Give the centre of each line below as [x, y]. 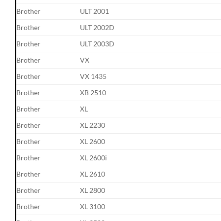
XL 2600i [94, 157]
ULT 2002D [97, 27]
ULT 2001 [95, 11]
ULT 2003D [97, 43]
